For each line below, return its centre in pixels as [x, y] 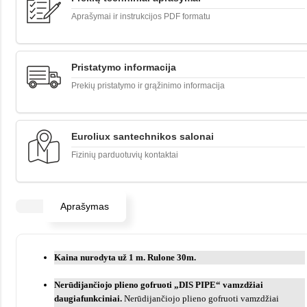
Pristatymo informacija [124, 67]
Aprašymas [85, 206]
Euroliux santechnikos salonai [143, 136]
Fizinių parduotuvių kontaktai [125, 155]
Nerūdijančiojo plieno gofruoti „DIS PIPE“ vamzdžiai [159, 285]
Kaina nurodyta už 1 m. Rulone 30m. [125, 257]
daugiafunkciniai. [89, 298]
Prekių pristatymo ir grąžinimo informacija [148, 86]
